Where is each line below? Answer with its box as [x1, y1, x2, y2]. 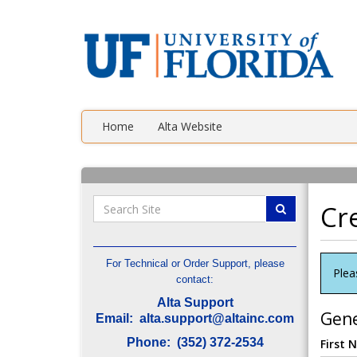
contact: [176, 273, 214, 285]
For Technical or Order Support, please [105, 257, 284, 269]
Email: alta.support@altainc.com [96, 312, 294, 325]
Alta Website [158, 119, 222, 134]
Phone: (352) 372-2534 [126, 335, 264, 349]
